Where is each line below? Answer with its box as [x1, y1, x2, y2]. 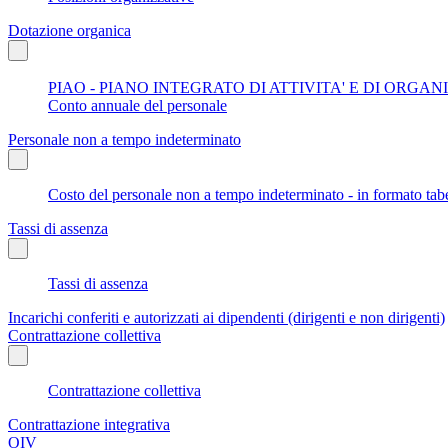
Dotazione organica [8, 21, 131, 39]
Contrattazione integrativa [8, 415, 170, 433]
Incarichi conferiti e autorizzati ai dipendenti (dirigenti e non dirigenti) [8, 308, 445, 326]
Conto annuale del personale [48, 96, 227, 114]
